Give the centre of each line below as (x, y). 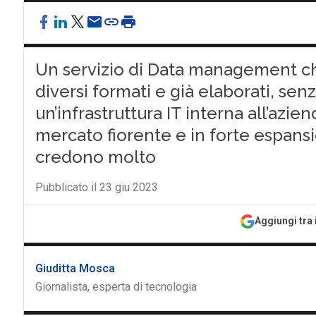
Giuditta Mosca (75, 268)
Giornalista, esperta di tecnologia (116, 287)
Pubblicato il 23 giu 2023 (96, 187)
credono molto (95, 157)
